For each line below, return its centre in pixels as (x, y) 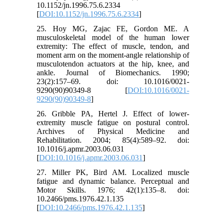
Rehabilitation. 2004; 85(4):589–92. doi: (113, 140)
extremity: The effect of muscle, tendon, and (113, 46)
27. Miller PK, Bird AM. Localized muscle (113, 172)
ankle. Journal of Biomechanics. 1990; (113, 72)
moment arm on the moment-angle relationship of (113, 55)
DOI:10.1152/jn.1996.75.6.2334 (89, 14)
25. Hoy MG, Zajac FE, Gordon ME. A (113, 28)
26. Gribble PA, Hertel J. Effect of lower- (113, 113)
